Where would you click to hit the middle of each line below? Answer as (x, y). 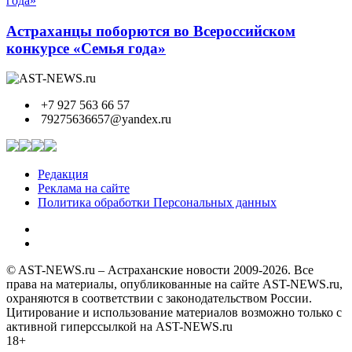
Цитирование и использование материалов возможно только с (174, 313)
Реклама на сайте (84, 189)
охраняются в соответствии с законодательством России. (159, 299)
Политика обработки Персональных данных (157, 203)
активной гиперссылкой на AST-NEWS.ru (119, 327)
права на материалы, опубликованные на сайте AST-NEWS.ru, (174, 284)
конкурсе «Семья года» (86, 48)
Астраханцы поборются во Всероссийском (151, 31)
